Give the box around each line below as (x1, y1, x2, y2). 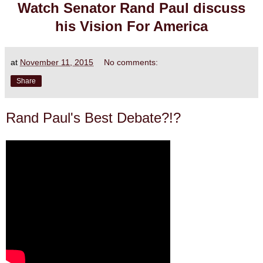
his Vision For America (55, 18, 208, 35)
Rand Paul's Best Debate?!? (6, 110, 181, 126)
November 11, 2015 (20, 58, 93, 68)
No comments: (104, 58, 159, 68)
